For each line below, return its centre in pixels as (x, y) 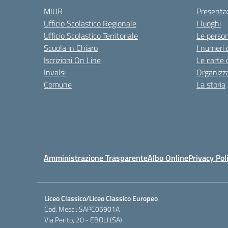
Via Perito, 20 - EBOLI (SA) (83, 220)
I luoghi (209, 23)
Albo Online (168, 158)
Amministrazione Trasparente (96, 158)
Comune (58, 84)
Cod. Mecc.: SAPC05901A (82, 209)
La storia (211, 84)
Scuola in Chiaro (71, 48)
